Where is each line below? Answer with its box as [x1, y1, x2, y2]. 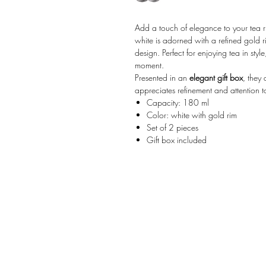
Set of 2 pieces [147, 122, 198, 133]
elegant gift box [189, 72, 243, 83]
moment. [135, 59, 164, 71]
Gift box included [147, 134, 207, 145]
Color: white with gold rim [147, 109, 237, 121]
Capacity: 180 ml [147, 97, 209, 108]
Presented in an [135, 72, 189, 83]
